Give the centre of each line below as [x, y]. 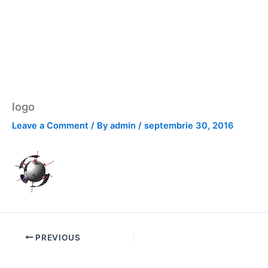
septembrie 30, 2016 [189, 126]
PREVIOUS [57, 237]
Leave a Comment [50, 126]
